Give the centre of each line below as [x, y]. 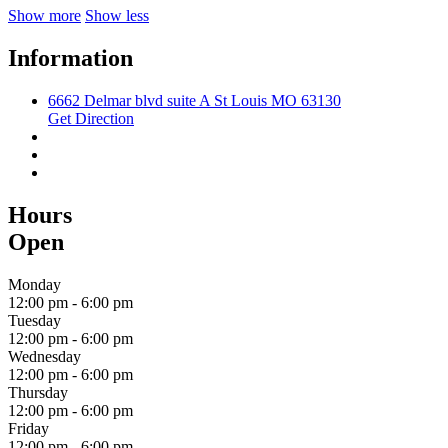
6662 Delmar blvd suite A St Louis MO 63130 [194, 100]
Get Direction [91, 118]
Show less [117, 15]
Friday [28, 428]
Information [70, 57]
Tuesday [34, 320]
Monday [34, 284]
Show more [44, 15]
